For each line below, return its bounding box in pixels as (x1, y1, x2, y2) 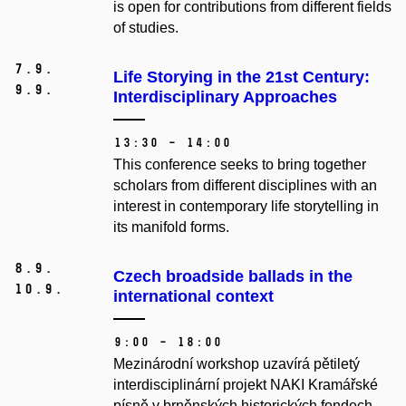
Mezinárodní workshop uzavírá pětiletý (113, 356, 360, 372)
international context (113, 287, 274, 306)
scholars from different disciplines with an (113, 178, 377, 194)
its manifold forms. (113, 219, 229, 236)
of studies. (113, 20, 182, 36)
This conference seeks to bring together (113, 157, 366, 173)
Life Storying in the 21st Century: (113, 68, 370, 87)
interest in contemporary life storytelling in (113, 198, 379, 215)
